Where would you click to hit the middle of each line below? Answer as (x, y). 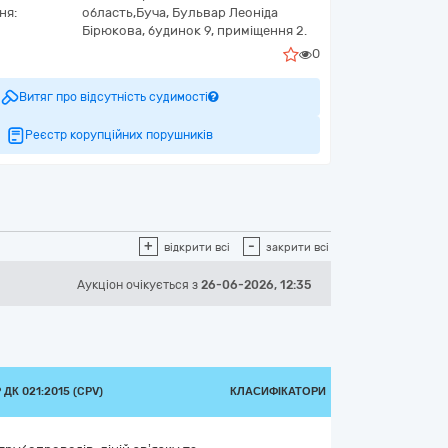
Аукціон (101, 285)
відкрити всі (197, 247)
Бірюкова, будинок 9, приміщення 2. (194, 30)
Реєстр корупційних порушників (118, 135)
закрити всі (297, 247)
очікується (157, 285)
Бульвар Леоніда (225, 12)
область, (109, 12)
